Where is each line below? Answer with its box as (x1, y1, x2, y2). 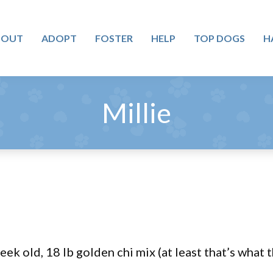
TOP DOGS (193, 32, 245, 44)
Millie (102, 96, 171, 129)
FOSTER (94, 32, 133, 44)
